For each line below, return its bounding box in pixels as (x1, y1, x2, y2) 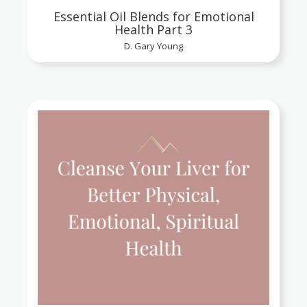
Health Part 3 (114, 21, 193, 38)
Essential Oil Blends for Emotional (53, 8, 254, 25)
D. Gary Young (124, 40, 183, 53)
